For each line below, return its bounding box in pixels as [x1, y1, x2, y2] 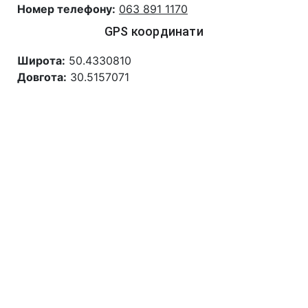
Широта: [17, 54, 65, 67]
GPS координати [104, 24, 203, 38]
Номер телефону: [17, 2, 115, 16]
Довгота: [17, 70, 67, 84]
